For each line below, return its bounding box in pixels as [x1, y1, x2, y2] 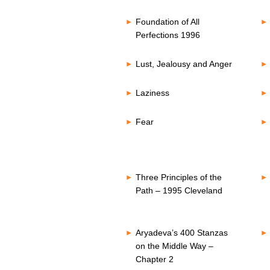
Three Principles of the [135, 172, 222, 182]
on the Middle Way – [135, 241, 213, 251]
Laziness [135, 88, 169, 98]
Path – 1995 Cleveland [135, 186, 222, 195]
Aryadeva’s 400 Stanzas [135, 228, 228, 237]
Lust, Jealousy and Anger [135, 59, 232, 69]
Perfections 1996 [135, 30, 200, 40]
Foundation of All [135, 17, 199, 27]
